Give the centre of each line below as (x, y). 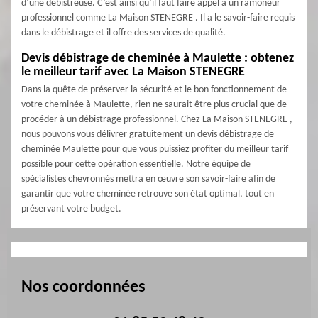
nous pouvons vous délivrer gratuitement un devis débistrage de (148, 135)
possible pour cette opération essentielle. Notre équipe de (136, 164)
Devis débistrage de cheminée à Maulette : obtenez (158, 59)
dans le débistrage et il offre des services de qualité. (124, 33)
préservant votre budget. (71, 209)
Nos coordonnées (83, 287)
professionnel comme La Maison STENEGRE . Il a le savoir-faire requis (158, 18)
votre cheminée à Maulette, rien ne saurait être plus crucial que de (154, 105)
